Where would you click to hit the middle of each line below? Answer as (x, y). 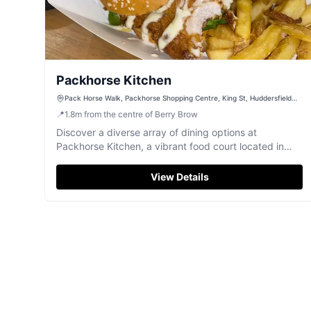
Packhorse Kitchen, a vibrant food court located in (170, 146)
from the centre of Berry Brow (141, 114)
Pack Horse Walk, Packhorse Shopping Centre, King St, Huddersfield (178, 98)
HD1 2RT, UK (86, 108)
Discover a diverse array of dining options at (157, 132)
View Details (179, 177)
